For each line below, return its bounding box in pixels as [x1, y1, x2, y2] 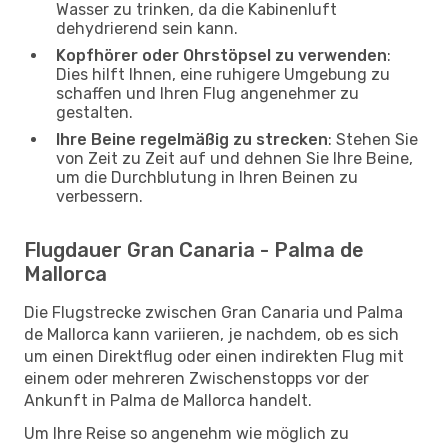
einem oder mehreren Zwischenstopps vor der [24, 368, 369, 388]
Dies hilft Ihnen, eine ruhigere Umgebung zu [56, 64, 390, 84]
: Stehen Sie [328, 129, 418, 149]
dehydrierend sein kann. [56, 18, 238, 38]
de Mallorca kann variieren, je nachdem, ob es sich [24, 324, 399, 344]
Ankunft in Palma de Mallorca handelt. [24, 390, 312, 410]
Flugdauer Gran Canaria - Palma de [24, 237, 364, 262]
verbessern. [56, 186, 143, 206]
